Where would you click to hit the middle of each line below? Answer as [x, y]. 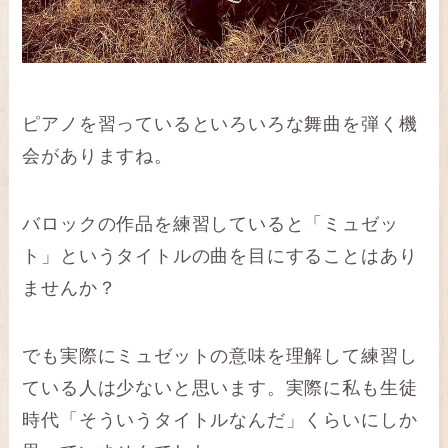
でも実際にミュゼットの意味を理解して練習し [220, 356]
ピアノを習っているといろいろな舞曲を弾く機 [220, 124]
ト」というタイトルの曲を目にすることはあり [220, 256]
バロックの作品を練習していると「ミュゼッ [210, 224]
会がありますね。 [97, 156]
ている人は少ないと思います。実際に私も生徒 [220, 388]
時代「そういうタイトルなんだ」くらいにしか [220, 420]
